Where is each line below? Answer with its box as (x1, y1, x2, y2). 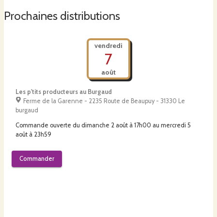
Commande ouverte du (15, 122, 80, 129)
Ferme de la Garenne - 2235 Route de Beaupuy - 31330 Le (23, 97, 185, 105)
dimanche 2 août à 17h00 (81, 122, 151, 129)
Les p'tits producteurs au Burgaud (15, 88, 112, 96)
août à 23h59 (15, 131, 51, 139)
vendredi (94, 41, 123, 50)
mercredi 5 (161, 122, 191, 129)
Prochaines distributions (4, 8, 120, 23)
